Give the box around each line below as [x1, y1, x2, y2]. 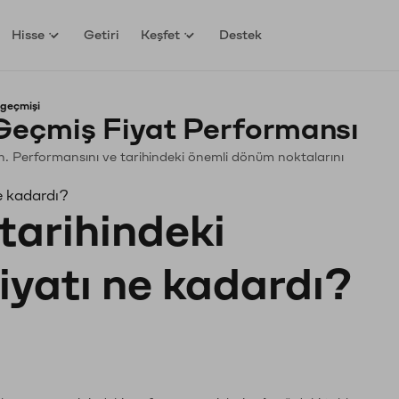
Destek [219, 28, 263, 42]
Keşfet [141, 28, 181, 42]
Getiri [84, 28, 120, 42]
